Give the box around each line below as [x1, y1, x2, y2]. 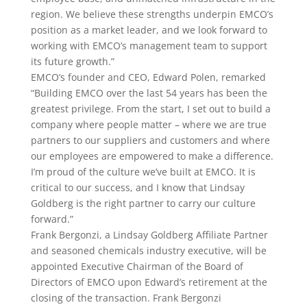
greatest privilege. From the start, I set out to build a [30, 102, 271, 115]
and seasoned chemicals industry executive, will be [30, 244, 267, 257]
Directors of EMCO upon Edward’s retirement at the [30, 275, 267, 288]
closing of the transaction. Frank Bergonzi [30, 291, 221, 304]
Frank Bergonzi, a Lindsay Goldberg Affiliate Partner [30, 228, 268, 241]
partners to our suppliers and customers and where [30, 134, 270, 147]
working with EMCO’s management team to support [30, 39, 267, 52]
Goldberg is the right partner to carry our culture [30, 197, 256, 210]
